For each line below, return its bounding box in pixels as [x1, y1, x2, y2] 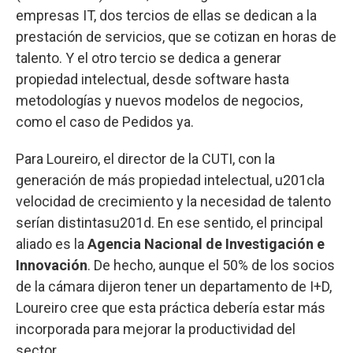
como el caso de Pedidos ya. [16, 113, 194, 131]
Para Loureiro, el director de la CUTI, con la [16, 150, 275, 168]
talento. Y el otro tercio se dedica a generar [16, 50, 281, 67]
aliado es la [16, 236, 87, 253]
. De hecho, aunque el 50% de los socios [87, 257, 335, 274]
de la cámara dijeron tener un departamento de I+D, [16, 278, 332, 295]
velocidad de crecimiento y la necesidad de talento [16, 193, 331, 210]
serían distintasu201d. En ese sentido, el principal [16, 214, 323, 232]
